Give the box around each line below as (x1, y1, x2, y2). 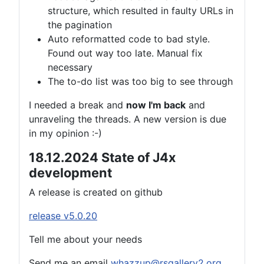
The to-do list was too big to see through (48, 75, 233, 88)
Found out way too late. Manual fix (48, 47, 203, 60)
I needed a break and (29, 99, 126, 111)
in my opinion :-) (29, 127, 102, 140)
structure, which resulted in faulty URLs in (48, 5, 233, 17)
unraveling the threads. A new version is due (29, 113, 226, 126)
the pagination (48, 19, 112, 31)
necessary (48, 61, 93, 74)
